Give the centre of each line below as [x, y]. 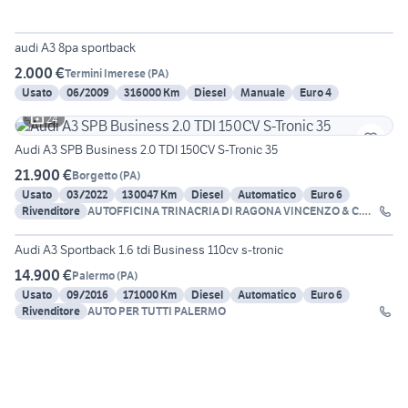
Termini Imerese [105, 73]
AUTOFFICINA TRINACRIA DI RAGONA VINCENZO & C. [224, 211]
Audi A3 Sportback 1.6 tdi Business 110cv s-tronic [149, 250]
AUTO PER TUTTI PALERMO [157, 311]
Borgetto [95, 175]
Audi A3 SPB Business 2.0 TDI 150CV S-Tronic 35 [147, 150]
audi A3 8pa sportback [75, 48]
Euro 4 [316, 93]
